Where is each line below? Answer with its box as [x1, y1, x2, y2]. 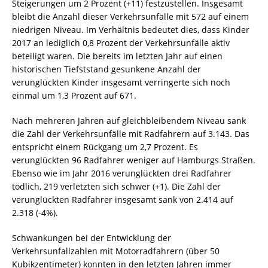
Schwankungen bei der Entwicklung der [12, 232, 171, 244]
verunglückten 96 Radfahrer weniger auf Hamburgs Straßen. [12, 154, 255, 166]
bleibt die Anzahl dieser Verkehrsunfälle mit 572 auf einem [12, 11, 249, 23]
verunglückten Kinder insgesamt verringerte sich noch [12, 77, 230, 89]
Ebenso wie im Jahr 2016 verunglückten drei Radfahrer [12, 167, 232, 179]
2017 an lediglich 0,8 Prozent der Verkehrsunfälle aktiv [12, 37, 230, 49]
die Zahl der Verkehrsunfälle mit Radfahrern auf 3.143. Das [12, 128, 249, 140]
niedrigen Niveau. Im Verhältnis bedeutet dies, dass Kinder [12, 24, 249, 36]
